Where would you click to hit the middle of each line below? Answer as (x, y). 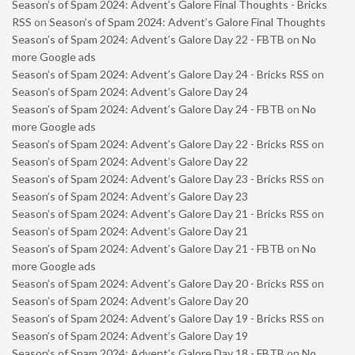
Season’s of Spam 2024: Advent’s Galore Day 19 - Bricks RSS (160, 318)
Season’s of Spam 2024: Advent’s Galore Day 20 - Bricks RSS (160, 283)
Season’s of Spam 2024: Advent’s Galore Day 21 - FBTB (148, 248)
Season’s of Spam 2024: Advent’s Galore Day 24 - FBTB (148, 109)
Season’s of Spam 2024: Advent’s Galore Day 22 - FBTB (148, 39)
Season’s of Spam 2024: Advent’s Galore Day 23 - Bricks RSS (160, 178)
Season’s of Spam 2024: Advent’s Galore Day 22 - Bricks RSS (160, 143)
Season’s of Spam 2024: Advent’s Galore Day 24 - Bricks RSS (160, 74)
